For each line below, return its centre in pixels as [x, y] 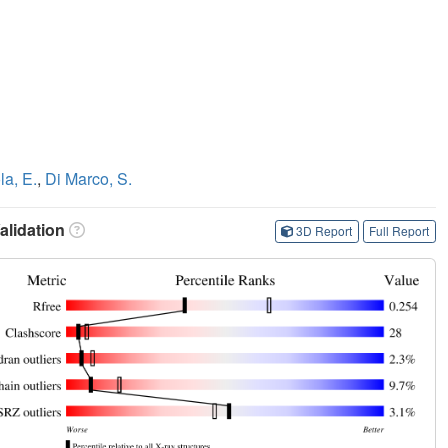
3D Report [324, 231]
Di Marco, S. [88, 178]
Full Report [399, 231]
